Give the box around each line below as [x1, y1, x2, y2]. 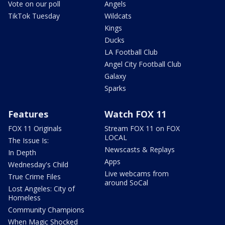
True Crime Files [8, 171, 61, 181]
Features [8, 107, 48, 120]
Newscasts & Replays [104, 144, 175, 154]
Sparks [104, 83, 126, 93]
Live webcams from [104, 168, 169, 178]
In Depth [8, 147, 36, 157]
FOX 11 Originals [8, 123, 62, 133]
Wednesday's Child [8, 159, 68, 169]
